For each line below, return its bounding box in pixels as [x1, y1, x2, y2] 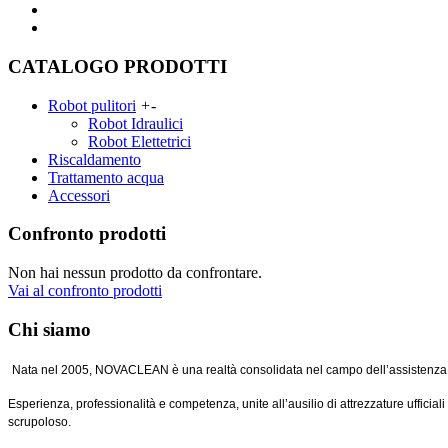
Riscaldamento [48, 150, 141, 168]
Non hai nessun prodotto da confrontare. [8, 264, 262, 282]
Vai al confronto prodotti [8, 282, 162, 300]
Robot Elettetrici [88, 132, 191, 150]
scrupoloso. [8, 414, 71, 429]
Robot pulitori [48, 96, 136, 114]
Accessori [48, 186, 110, 204]
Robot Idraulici [88, 114, 183, 132]
